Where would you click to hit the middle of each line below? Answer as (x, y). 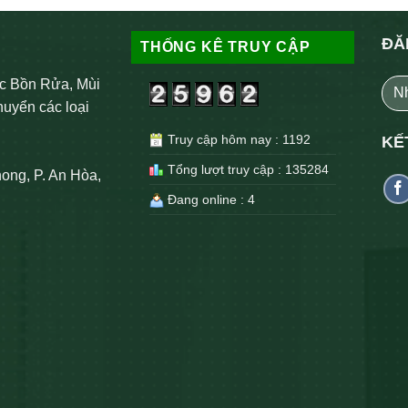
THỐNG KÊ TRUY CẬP (225, 46)
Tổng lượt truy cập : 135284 (246, 170)
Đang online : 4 (209, 200)
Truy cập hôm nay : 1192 (237, 140)
